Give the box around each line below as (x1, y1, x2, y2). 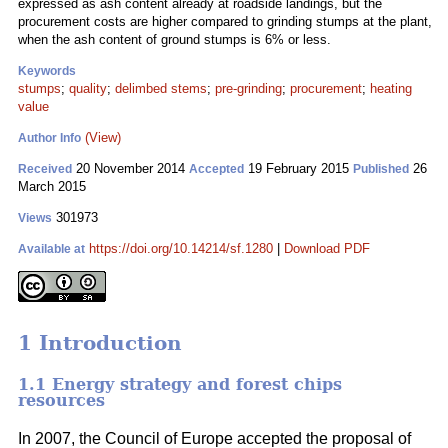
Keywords (18, 64, 76, 78)
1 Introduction (18, 331, 182, 356)
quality (69, 81, 107, 96)
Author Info (18, 131, 81, 145)
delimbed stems (115, 81, 207, 96)
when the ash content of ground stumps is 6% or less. (18, 32, 331, 47)
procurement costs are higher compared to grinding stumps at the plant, (18, 14, 432, 29)
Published (353, 162, 409, 176)
